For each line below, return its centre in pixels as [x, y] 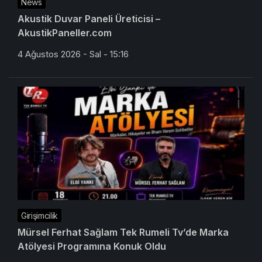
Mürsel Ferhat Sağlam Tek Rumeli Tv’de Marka [123, 232]
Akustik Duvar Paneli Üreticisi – [89, 19]
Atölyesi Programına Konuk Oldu [92, 247]
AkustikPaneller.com [65, 33]
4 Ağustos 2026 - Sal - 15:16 [73, 54]
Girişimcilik [39, 216]
